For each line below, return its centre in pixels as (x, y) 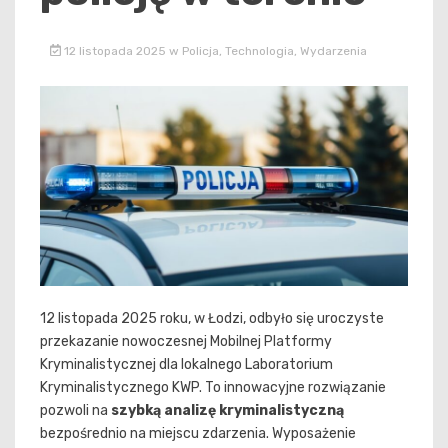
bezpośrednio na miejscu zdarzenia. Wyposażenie (198, 434)
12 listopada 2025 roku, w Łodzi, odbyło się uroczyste (212, 319)
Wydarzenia (333, 50)
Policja (200, 50)
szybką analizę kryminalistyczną (227, 411)
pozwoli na (75, 411)
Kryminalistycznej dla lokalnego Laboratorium (186, 365)
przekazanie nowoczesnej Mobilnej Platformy (186, 342)
